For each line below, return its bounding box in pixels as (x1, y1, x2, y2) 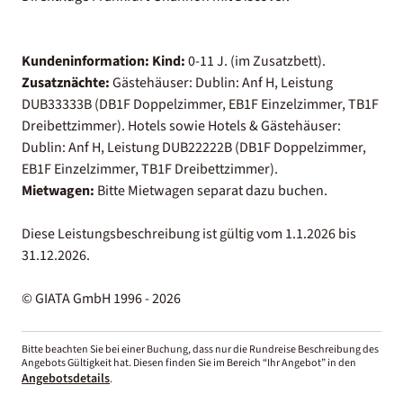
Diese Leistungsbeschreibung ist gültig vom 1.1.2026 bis (22, 223, 356, 244)
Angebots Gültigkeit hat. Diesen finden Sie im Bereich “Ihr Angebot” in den (22, 354, 356, 371)
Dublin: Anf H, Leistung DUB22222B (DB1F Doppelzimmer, (22, 137, 366, 157)
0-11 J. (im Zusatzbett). (188, 50, 326, 71)
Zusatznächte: (22, 72, 110, 93)
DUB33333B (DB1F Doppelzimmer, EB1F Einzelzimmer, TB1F (22, 94, 379, 114)
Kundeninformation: (22, 50, 149, 71)
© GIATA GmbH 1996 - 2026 (22, 288, 181, 309)
